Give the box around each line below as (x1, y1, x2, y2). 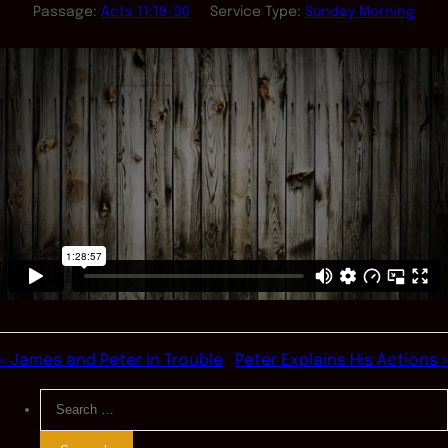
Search (39, 391, 94, 409)
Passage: (33, 5, 97, 20)
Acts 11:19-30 (101, 5, 190, 20)
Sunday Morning (305, 5, 415, 20)
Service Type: (210, 5, 301, 20)
